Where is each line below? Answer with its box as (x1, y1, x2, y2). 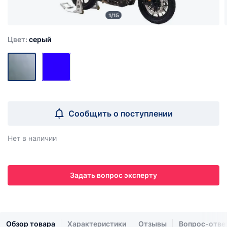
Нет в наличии (8, 134, 57, 142)
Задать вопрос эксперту (70, 171, 157, 179)
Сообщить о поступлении (68, 108, 173, 119)
